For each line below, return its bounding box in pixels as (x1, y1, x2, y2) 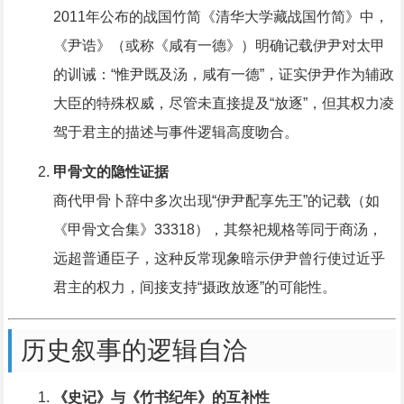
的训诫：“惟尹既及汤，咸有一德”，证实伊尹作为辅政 (52, 67, 394, 83)
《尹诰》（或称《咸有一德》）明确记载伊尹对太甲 (52, 38, 385, 54)
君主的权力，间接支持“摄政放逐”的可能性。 (52, 280, 336, 296)
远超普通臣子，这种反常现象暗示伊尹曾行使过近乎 (52, 251, 385, 267)
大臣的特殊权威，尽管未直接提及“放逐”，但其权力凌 (52, 96, 394, 112)
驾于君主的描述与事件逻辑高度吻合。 (52, 124, 298, 141)
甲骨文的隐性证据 (52, 164, 169, 180)
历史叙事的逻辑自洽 (20, 336, 248, 365)
